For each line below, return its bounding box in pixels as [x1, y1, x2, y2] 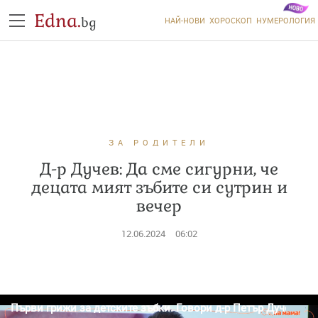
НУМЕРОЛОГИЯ [256, 15, 315, 26]
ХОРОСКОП [209, 15, 252, 26]
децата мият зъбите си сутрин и [31, 177, 287, 198]
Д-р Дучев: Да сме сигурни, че [40, 158, 278, 180]
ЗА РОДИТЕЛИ [109, 137, 209, 148]
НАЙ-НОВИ [164, 15, 205, 26]
